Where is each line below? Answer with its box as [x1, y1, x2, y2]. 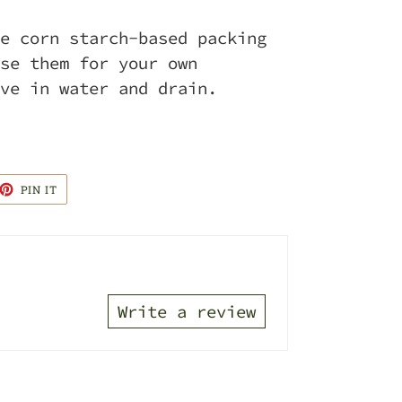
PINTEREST [57, 200, 126, 215]
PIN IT [20, 181, 58, 197]
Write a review [118, 300, 256, 322]
